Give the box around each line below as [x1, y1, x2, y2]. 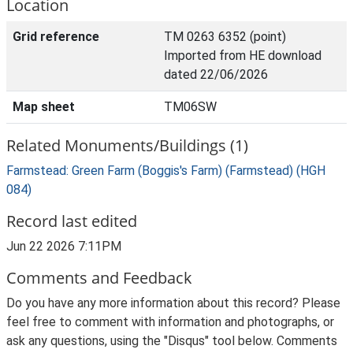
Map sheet [13, 99, 75, 114]
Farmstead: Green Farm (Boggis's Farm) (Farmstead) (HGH [6, 163, 325, 178]
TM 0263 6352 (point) [164, 29, 286, 44]
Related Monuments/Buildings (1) [6, 135, 248, 156]
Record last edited [6, 210, 137, 232]
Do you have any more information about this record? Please [6, 295, 340, 310]
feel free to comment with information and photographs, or [6, 314, 334, 329]
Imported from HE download [164, 48, 321, 63]
